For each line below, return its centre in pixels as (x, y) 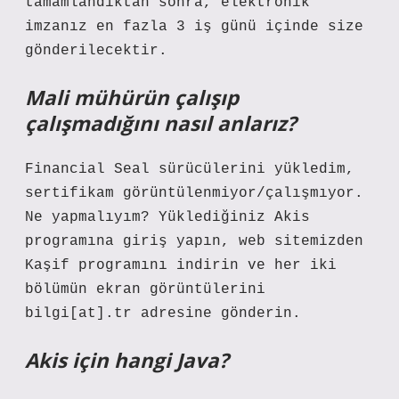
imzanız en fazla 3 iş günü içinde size (194, 27)
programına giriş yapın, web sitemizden (194, 241)
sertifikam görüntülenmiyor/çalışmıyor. (194, 193)
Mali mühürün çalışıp (132, 98)
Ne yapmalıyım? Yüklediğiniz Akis (167, 217)
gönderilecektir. (96, 51)
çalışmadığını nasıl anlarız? (161, 123)
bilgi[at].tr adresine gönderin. (163, 313)
